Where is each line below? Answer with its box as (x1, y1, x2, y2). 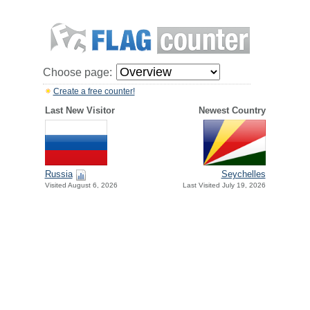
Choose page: (42, 66, 112, 78)
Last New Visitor (44, 105, 115, 116)
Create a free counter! (53, 86, 135, 96)
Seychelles (221, 169, 266, 180)
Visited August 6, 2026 (44, 181, 118, 190)
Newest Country (198, 105, 266, 116)
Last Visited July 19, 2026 (182, 181, 266, 190)
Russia (44, 169, 73, 180)
